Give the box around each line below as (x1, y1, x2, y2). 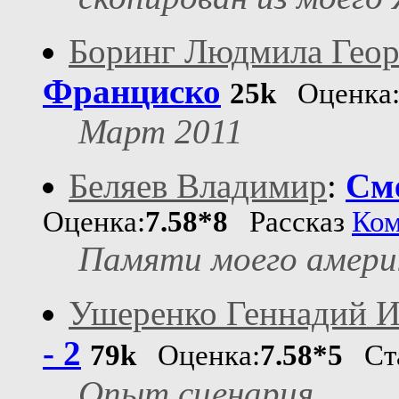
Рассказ (228, 206, 352, 239)
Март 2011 (78, 112, 243, 151)
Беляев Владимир (69, 167, 327, 206)
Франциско (43, 72, 221, 111)
